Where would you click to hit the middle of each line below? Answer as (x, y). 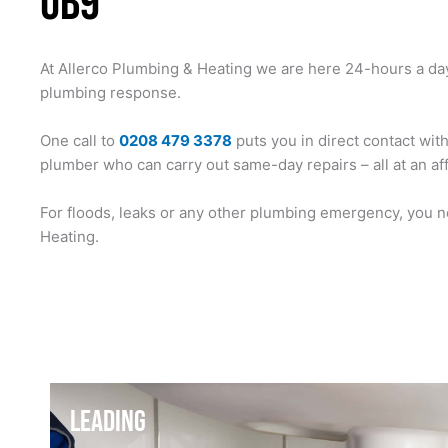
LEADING (108, 421)
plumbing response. (110, 92)
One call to (79, 140)
